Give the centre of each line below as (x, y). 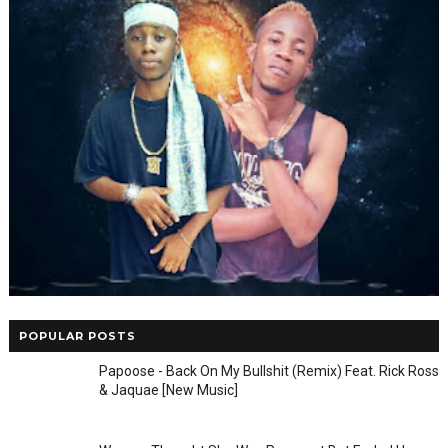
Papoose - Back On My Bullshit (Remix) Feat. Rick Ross (268, 371)
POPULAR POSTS (77, 336)
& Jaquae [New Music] (168, 390)
